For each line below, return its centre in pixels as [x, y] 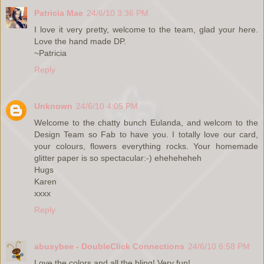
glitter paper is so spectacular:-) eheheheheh [118, 158]
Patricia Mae [59, 13]
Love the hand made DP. [80, 42]
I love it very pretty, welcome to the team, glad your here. [146, 30]
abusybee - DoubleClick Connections [109, 247]
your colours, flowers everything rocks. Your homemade [146, 146]
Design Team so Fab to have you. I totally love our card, [146, 135]
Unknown [53, 106]
